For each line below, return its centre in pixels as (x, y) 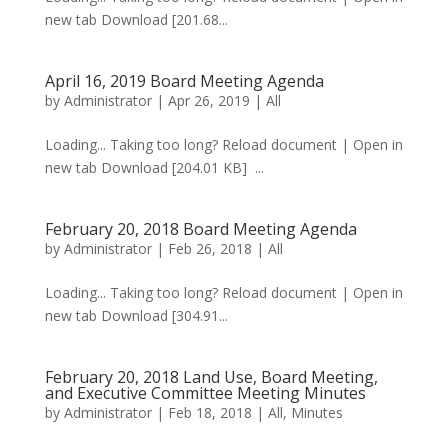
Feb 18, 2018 (209, 412)
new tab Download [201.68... (136, 19)
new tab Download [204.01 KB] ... (154, 167)
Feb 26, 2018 (209, 248)
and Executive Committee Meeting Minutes (205, 393)
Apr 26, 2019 (208, 100)
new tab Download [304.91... (136, 315)
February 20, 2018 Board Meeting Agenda (200, 229)
